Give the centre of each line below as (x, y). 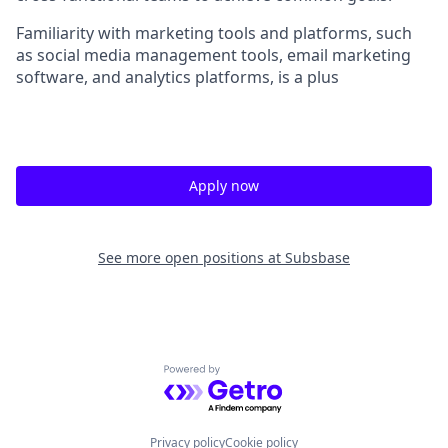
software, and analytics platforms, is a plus (177, 77)
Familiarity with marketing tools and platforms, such (214, 33)
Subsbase (317, 258)
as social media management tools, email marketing (213, 55)
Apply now (224, 186)
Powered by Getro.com (250, 375)
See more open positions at (191, 258)
